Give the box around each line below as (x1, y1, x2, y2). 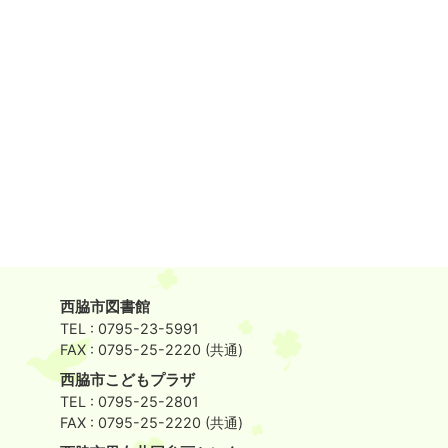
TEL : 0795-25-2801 (60, 393, 199, 410)
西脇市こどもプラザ (60, 371, 195, 389)
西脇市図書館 (60, 298, 150, 316)
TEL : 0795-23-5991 (60, 320, 199, 337)
